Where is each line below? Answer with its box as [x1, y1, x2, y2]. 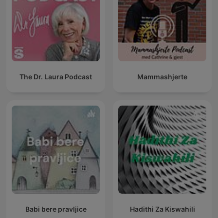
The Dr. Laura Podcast [19, 73, 92, 81]
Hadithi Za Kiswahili [129, 205, 195, 214]
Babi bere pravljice [25, 205, 87, 214]
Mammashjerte [137, 73, 187, 81]
